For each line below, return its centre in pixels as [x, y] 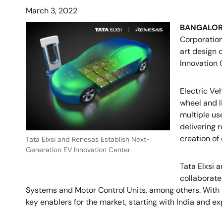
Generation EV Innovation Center [78, 149]
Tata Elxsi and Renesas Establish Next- [88, 139]
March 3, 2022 [52, 11]
